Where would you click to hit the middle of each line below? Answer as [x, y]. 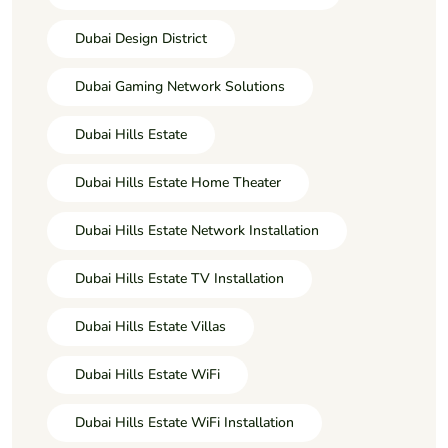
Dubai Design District [141, 38]
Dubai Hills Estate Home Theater [178, 182]
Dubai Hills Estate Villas [150, 326]
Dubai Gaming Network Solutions [180, 86]
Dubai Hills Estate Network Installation [197, 230]
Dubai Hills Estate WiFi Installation [184, 422]
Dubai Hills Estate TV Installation [179, 278]
